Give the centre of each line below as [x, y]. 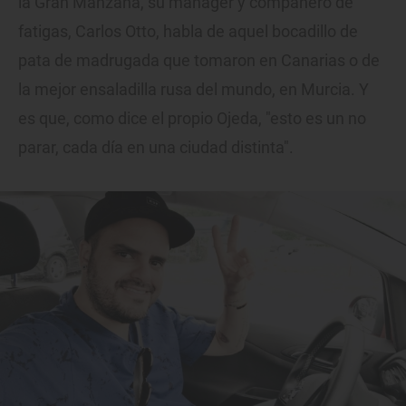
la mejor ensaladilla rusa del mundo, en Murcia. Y [193, 90]
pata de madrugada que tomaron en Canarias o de [199, 61]
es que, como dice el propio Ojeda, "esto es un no [192, 119]
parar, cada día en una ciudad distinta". [156, 148]
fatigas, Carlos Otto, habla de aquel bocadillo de [188, 32]
